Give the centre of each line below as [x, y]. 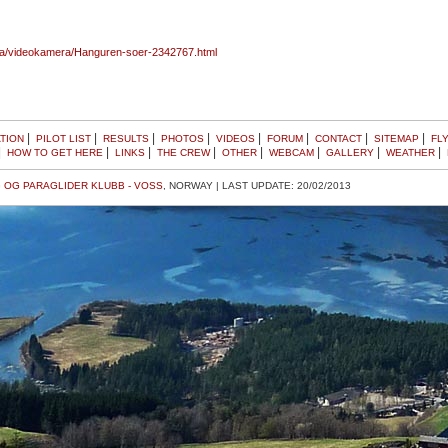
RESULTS [126, 138]
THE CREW [183, 152]
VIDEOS [235, 138]
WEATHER [410, 152]
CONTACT [338, 138]
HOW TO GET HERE [55, 152]
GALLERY [350, 152]
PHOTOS [182, 138]
